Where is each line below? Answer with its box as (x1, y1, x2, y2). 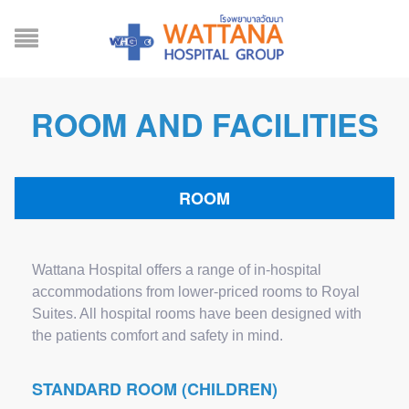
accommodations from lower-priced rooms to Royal (32, 284, 360, 299)
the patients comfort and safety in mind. (32, 328, 283, 343)
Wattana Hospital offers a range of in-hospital (32, 262, 321, 278)
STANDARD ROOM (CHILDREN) (32, 377, 278, 401)
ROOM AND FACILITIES (30, 102, 379, 146)
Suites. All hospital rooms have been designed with (32, 306, 362, 321)
